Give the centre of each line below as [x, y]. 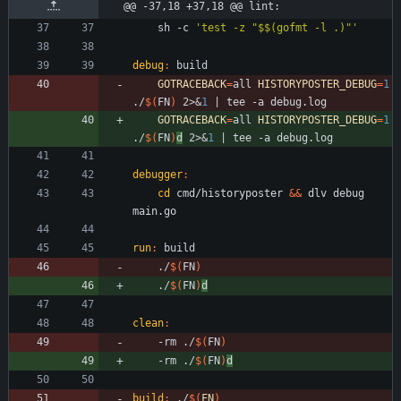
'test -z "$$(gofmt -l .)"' [277, 28]
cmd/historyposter [230, 194]
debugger [158, 175]
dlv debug [333, 194]
